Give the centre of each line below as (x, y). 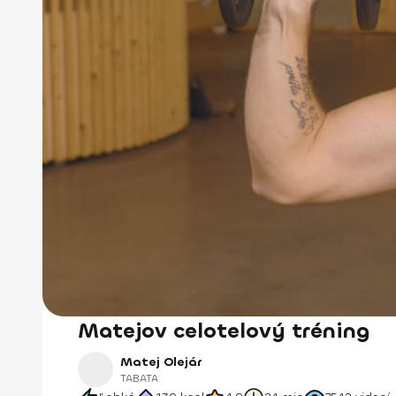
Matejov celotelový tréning (224, 331)
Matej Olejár (161, 362)
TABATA (139, 378)
